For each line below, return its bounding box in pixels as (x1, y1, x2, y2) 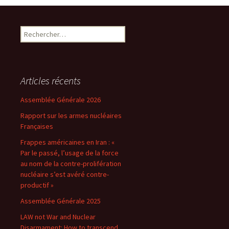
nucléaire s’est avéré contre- (20, 170, 109, 179)
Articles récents (20, 74, 81, 87)
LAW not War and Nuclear (20, 212, 96, 221)
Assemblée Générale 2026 (20, 95, 101, 104)
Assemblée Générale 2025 (20, 196, 101, 205)
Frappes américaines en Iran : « (20, 138, 114, 147)
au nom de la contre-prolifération (20, 159, 121, 168)
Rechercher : (20, 26, 59, 35)
